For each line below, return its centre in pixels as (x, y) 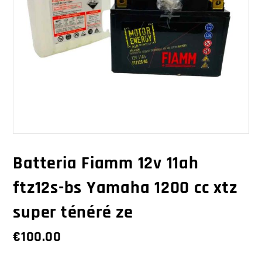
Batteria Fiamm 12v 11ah (106, 163)
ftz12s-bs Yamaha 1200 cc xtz (125, 188)
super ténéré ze (73, 213)
